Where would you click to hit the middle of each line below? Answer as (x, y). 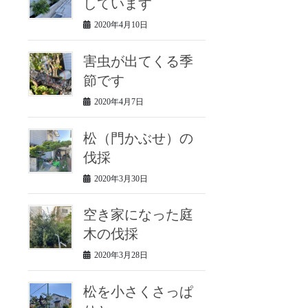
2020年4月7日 (119, 101)
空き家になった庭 (139, 215)
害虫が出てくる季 (139, 61)
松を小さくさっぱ (139, 292)
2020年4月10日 (121, 24)
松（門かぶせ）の (139, 138)
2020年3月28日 (121, 255)
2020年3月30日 (121, 178)
